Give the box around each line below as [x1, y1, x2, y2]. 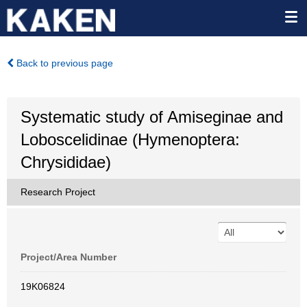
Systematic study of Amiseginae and [21, 108, 283, 126]
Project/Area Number [21, 251, 116, 262]
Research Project [21, 186, 95, 197]
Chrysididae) [21, 153, 111, 171]
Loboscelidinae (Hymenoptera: [21, 130, 240, 149]
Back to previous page [14, 58, 113, 69]
